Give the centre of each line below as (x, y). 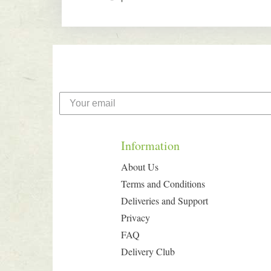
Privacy (135, 217)
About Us (139, 167)
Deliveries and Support (164, 201)
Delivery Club (148, 251)
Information (150, 145)
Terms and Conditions (163, 184)
